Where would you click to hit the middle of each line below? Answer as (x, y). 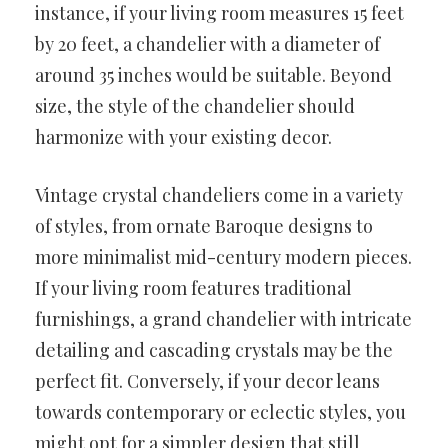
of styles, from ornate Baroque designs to (204, 225)
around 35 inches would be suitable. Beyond (213, 74)
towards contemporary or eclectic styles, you (220, 411)
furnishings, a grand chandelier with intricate (223, 318)
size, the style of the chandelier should (195, 105)
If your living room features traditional (193, 287)
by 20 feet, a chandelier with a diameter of (207, 43)
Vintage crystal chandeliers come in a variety (219, 194)
